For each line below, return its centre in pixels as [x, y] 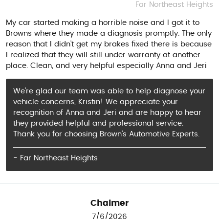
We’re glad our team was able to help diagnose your [109, 91]
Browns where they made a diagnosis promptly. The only [109, 33]
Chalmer [109, 203]
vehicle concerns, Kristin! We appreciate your [96, 102]
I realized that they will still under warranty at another [103, 55]
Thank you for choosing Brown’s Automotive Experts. [106, 134]
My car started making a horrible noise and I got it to [103, 22]
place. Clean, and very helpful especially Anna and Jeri [106, 66]
